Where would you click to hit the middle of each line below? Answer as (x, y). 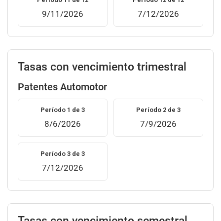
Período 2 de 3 (158, 110)
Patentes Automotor (62, 87)
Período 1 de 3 (63, 110)
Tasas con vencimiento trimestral (102, 67)
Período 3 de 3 (63, 154)
